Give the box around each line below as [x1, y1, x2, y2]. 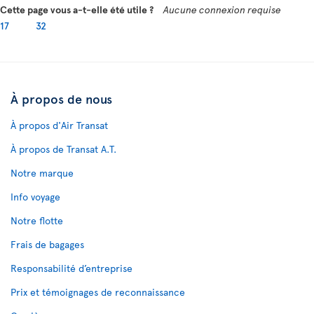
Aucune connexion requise [163, 3, 281, 16]
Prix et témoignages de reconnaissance [11, 285, 185, 299]
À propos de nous [11, 90, 112, 107]
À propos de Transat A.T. [11, 142, 116, 156]
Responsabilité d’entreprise [11, 261, 132, 275]
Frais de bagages [11, 238, 84, 251]
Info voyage [11, 190, 60, 203]
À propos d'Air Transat [11, 118, 108, 132]
